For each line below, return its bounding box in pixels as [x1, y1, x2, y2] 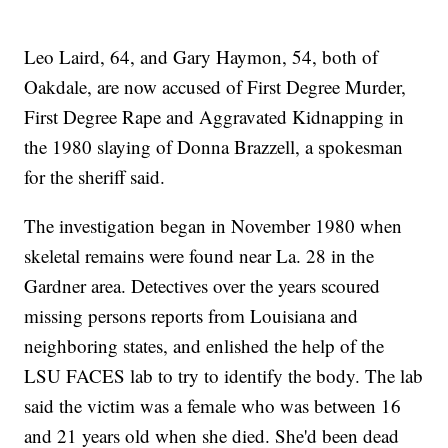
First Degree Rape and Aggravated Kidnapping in [24, 104, 405, 130]
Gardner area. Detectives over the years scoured [24, 273, 381, 299]
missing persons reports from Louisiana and [24, 303, 359, 329]
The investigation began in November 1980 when [24, 213, 403, 239]
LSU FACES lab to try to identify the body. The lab [24, 363, 424, 389]
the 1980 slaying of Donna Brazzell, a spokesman [24, 134, 404, 160]
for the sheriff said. [24, 164, 166, 190]
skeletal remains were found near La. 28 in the [24, 243, 375, 269]
